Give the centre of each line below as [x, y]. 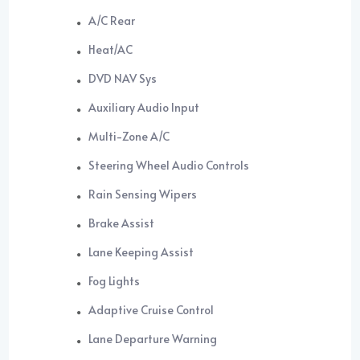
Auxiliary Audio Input [144, 108]
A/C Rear [112, 21]
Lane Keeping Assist [141, 252]
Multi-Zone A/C [130, 137]
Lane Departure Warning [153, 339]
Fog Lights [115, 281]
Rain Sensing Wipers [143, 194]
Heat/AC [111, 50]
